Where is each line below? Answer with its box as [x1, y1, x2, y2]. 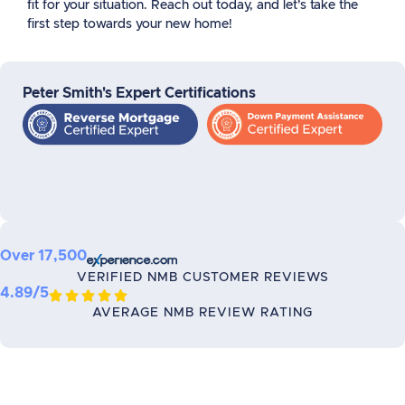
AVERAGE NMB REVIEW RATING [92, 306, 313, 319]
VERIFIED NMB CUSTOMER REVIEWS [76, 271, 329, 284]
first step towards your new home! [27, 18, 232, 31]
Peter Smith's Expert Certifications [23, 86, 256, 100]
